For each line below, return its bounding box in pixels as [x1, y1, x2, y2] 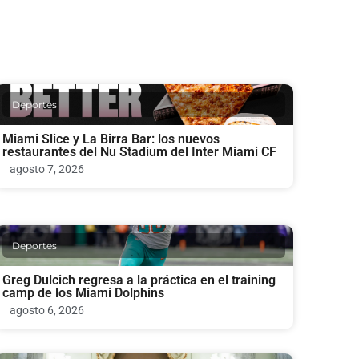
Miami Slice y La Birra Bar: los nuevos [2, 131, 220, 147]
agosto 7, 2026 [9, 162, 84, 175]
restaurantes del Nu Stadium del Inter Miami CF [2, 143, 276, 159]
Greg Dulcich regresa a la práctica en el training [2, 272, 276, 288]
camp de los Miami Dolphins [2, 284, 164, 301]
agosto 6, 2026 [9, 303, 84, 317]
